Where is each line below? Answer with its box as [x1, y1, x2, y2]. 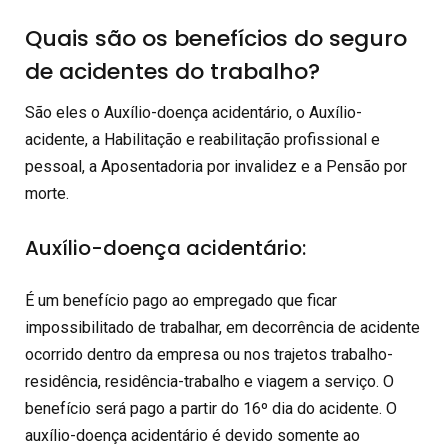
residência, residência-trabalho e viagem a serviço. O [25, 372, 394, 392]
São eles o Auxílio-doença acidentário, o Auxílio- [25, 102, 362, 122]
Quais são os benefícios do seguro [25, 22, 407, 54]
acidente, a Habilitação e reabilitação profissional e [25, 129, 380, 149]
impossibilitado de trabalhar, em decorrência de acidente [25, 318, 420, 338]
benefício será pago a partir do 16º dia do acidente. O [25, 399, 397, 419]
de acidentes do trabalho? [25, 55, 320, 87]
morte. [25, 183, 69, 203]
